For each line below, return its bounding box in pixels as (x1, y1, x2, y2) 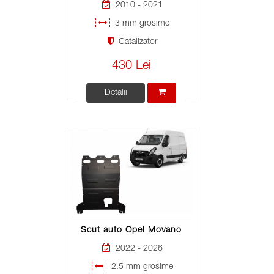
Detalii (104, 88, 127, 97)
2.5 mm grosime (109, 262, 173, 272)
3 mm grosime (113, 19, 169, 28)
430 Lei (111, 60, 151, 73)
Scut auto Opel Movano (81, 226, 182, 235)
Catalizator (116, 37, 157, 46)
